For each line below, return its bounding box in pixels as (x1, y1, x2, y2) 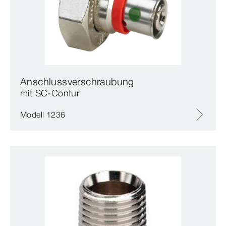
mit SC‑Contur (20, 87, 80, 99)
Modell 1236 (20, 109, 66, 120)
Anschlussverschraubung (20, 75, 134, 88)
